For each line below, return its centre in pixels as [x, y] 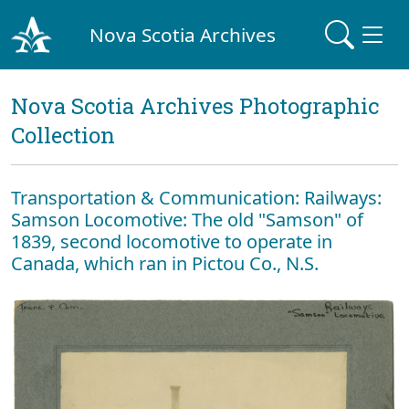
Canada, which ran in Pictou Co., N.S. [165, 263]
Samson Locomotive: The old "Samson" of [187, 220]
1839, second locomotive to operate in [172, 241]
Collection [63, 135]
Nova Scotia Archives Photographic [195, 106]
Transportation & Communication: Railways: [196, 198]
